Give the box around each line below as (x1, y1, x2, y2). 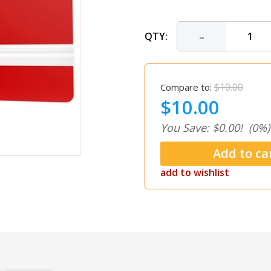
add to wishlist (160, 166, 229, 179)
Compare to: (160, 81, 212, 93)
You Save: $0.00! (160, 120, 243, 135)
